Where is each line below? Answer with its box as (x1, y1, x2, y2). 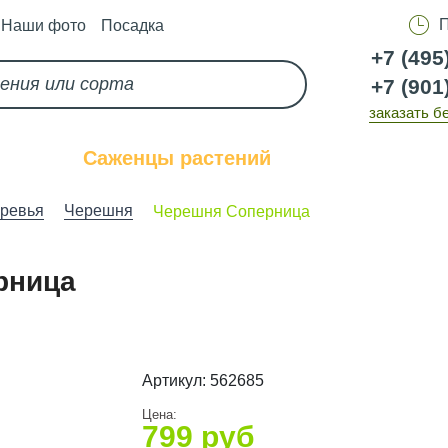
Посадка (101, 16, 164, 34)
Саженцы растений (83, 147, 272, 169)
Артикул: (141, 372, 210, 389)
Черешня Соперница (153, 202, 310, 220)
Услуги (321, 147, 388, 169)
